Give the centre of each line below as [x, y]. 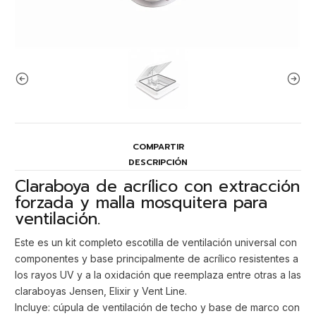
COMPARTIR [158, 147]
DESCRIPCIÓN [158, 162]
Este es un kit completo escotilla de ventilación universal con [156, 243]
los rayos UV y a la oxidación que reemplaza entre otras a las [158, 275]
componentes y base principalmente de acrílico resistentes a [157, 259]
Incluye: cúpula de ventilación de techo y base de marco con [157, 308]
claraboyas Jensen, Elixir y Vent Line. [101, 291]
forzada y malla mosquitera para [141, 202]
